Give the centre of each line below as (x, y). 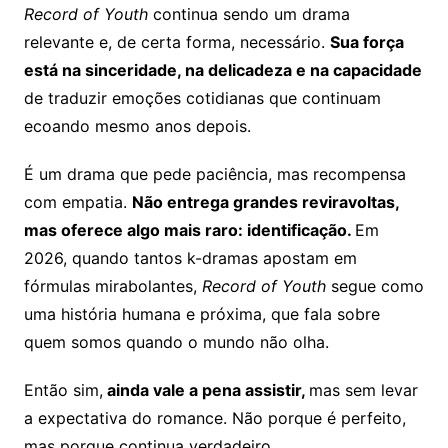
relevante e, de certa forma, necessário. (176, 42)
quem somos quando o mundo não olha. (176, 342)
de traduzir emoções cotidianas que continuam (202, 98)
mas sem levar (363, 390)
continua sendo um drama (248, 14)
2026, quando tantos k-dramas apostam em (190, 258)
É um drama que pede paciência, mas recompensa (214, 174)
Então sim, (63, 390)
